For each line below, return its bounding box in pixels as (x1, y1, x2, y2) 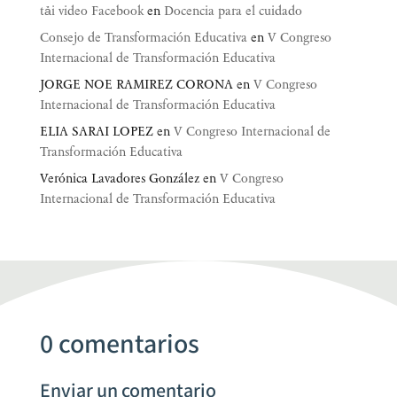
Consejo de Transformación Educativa (39, 30, 247, 46)
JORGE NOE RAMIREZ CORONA (39, 77, 233, 93)
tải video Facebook (39, 4, 144, 19)
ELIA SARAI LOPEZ (39, 124, 153, 140)
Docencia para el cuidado (163, 4, 302, 19)
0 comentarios (39, 327, 199, 363)
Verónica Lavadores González (39, 171, 199, 187)
